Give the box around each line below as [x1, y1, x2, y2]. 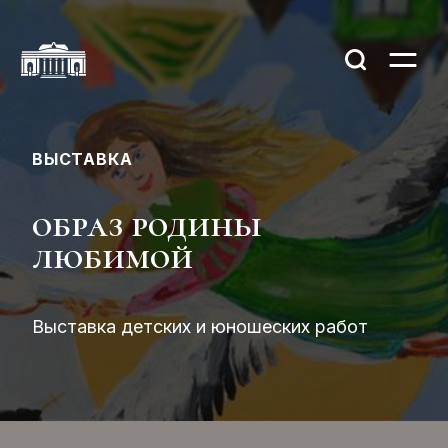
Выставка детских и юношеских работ [32, 316, 368, 337]
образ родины [32, 203, 262, 246]
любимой [32, 235, 193, 278]
